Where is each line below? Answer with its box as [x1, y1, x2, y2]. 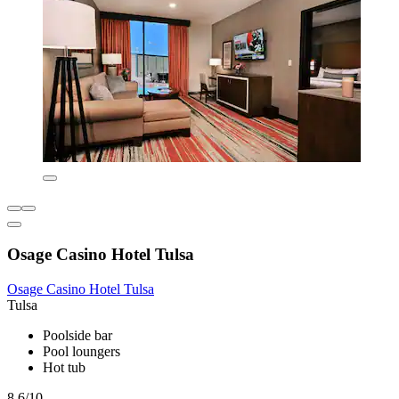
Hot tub [43, 359, 85, 375]
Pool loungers [43, 343, 120, 359]
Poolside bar [43, 327, 112, 343]
